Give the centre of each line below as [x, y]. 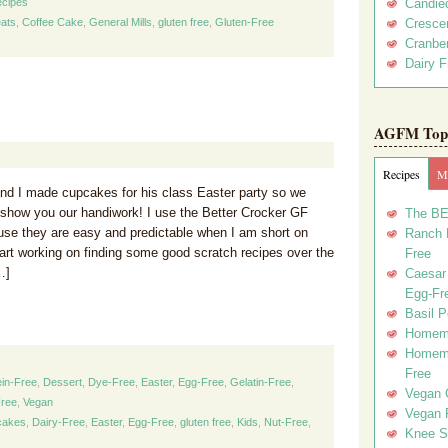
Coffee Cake [52, 22]
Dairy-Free [58, 422]
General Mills [120, 22]
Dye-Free [111, 382]
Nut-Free [286, 422]
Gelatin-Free [260, 382]
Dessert [62, 382]
